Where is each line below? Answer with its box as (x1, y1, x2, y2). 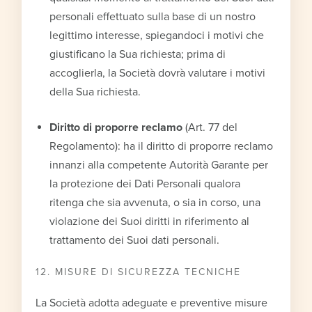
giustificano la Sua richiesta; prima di (49, 47, 226, 61)
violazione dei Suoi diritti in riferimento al (49, 214, 250, 228)
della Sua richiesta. (49, 84, 141, 99)
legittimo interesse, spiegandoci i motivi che (49, 28, 265, 42)
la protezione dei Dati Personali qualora (49, 176, 241, 191)
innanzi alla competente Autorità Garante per (49, 157, 269, 172)
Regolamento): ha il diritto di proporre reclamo (49, 139, 274, 153)
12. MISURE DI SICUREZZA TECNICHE (36, 265, 242, 278)
